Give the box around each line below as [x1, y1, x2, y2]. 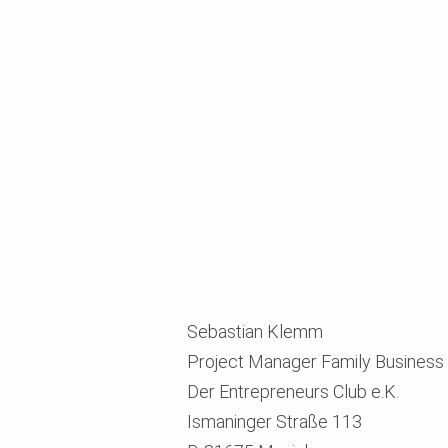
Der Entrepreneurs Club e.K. [187, 380, 399, 402]
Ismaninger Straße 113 [187, 410, 362, 432]
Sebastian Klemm [187, 320, 323, 342]
